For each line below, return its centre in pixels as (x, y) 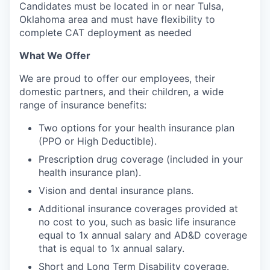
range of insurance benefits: (83, 105)
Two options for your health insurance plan (137, 127)
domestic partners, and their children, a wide (121, 91)
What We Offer (55, 55)
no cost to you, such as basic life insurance (137, 221)
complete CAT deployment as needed (105, 32)
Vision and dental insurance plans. (116, 190)
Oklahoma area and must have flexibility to (117, 19)
